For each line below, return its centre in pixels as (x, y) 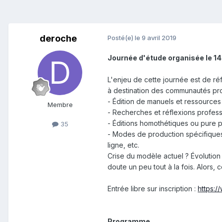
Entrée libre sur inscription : (153, 189)
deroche (58, 39)
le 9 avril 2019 (156, 38)
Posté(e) (121, 38)
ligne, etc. (123, 145)
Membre (60, 105)
